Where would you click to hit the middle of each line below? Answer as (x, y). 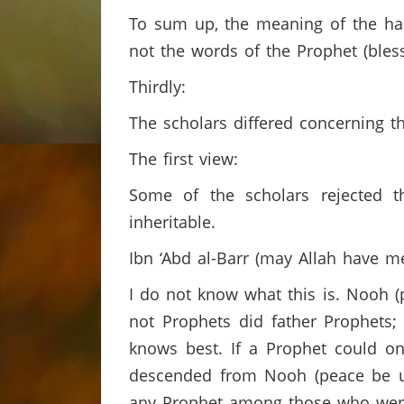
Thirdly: (161, 87)
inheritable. (175, 222)
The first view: (187, 159)
